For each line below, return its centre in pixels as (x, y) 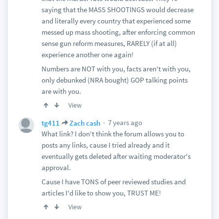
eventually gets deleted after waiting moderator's (116, 156)
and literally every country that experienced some (116, 21)
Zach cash (85, 123)
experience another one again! (87, 55)
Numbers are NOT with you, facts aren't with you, (116, 69)
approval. (56, 167)
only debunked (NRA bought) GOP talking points (114, 80)
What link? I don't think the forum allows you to (113, 134)
